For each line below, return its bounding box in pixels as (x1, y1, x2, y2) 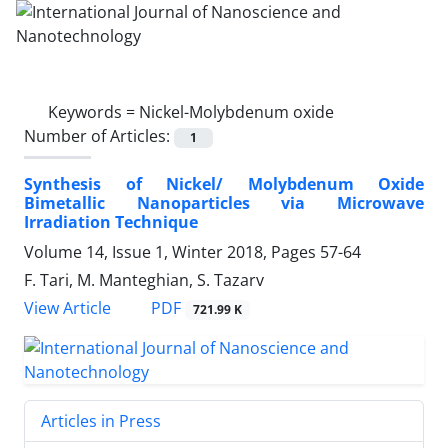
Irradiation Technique (24, 211, 198, 234)
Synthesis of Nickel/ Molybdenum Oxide (24, 173, 424, 196)
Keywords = (48, 101, 139, 123)
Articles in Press (41, 410, 161, 433)
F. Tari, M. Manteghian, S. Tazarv (24, 269, 264, 292)
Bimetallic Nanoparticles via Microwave (24, 192, 424, 215)
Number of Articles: (24, 125, 174, 147)
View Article (24, 297, 111, 320)
